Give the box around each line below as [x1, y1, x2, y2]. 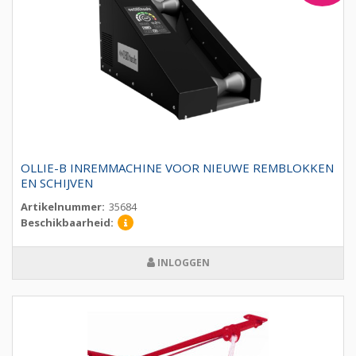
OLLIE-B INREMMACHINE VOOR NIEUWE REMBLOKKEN [21, 160, 334, 176]
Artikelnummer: [21, 199, 105, 215]
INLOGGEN [154, 256, 210, 270]
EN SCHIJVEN [21, 175, 93, 192]
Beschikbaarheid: [21, 215, 114, 230]
